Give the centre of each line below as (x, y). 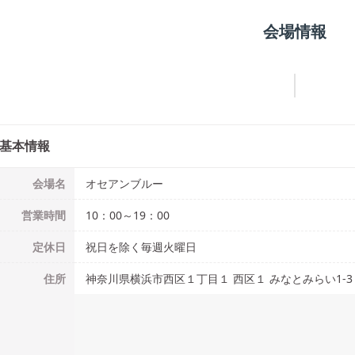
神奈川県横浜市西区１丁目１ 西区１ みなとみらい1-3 (219, 279)
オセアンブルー (124, 183)
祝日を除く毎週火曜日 (141, 247)
